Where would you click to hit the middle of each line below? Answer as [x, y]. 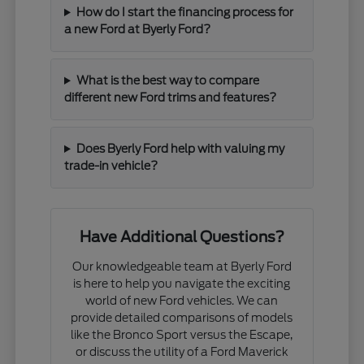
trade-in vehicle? [111, 165]
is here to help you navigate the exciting [182, 283]
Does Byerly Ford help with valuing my [180, 148]
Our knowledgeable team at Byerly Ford [182, 266]
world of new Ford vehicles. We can [182, 300]
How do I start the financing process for [184, 12]
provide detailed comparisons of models [182, 317]
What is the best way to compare [167, 80]
